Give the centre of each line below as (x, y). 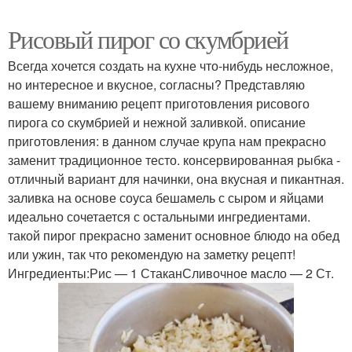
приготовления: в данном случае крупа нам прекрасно (167, 141)
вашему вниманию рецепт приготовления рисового (159, 104)
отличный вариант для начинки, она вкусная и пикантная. (176, 179)
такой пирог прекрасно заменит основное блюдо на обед (174, 236)
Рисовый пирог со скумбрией (148, 39)
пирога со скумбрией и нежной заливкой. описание (157, 123)
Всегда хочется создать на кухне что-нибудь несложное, (170, 66)
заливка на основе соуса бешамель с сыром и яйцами (166, 198)
